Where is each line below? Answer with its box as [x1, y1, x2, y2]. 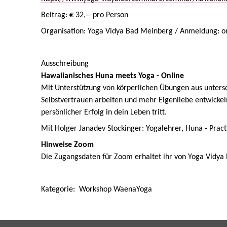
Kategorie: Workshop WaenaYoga [41, 185, 152, 194]
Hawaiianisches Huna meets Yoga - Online [41, 72, 184, 80]
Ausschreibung [41, 60, 89, 68]
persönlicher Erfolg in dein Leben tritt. [41, 108, 167, 117]
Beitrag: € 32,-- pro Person [41, 11, 128, 19]
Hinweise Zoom [41, 141, 94, 149]
